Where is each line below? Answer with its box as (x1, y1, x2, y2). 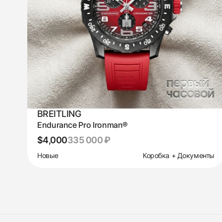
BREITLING (37, 108, 81, 119)
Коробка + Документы (142, 151, 215, 160)
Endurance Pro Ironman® (37, 119, 128, 130)
